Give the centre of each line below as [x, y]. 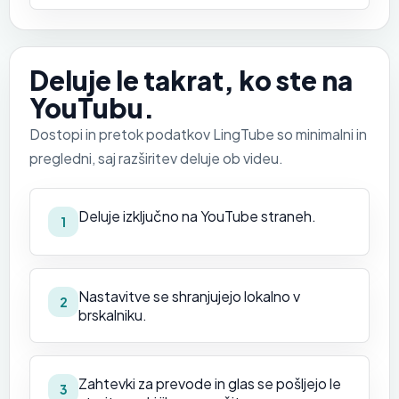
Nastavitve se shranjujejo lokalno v [189, 296]
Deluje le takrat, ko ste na [191, 80]
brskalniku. [113, 314]
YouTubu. [92, 107]
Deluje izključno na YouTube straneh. [197, 216]
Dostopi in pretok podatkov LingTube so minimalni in [198, 134]
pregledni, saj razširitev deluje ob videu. [156, 158]
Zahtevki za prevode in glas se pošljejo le [210, 383]
